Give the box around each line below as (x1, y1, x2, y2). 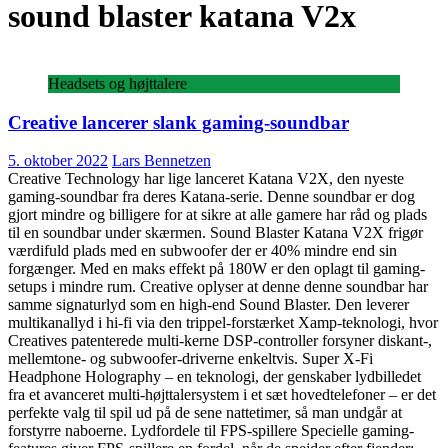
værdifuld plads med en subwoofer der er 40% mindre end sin (8, 242, 397, 260)
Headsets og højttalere (48, 74, 187, 92)
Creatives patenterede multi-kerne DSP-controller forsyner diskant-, (8, 332, 432, 350)
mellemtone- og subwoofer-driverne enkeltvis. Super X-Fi (8, 350, 373, 368)
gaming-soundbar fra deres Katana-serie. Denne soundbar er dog (8, 188, 415, 206)
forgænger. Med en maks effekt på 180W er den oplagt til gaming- (8, 260, 425, 278)
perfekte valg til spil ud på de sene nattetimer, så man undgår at (8, 404, 402, 422)
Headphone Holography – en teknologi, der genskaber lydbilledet (8, 368, 421, 386)
